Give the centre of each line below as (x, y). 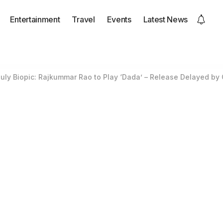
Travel (83, 19)
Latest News (166, 19)
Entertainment (35, 19)
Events (119, 19)
